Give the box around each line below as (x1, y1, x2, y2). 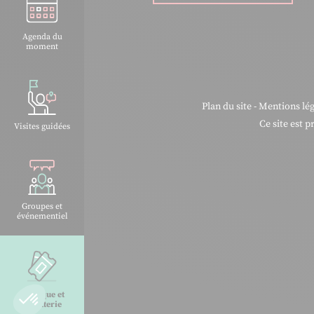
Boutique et (20, 289, 64, 300)
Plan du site (201, 100, 252, 114)
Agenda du (22, 32, 62, 43)
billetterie (22, 299, 62, 310)
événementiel (16, 211, 68, 222)
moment (26, 41, 58, 53)
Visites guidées (14, 121, 70, 132)
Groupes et (22, 201, 62, 212)
